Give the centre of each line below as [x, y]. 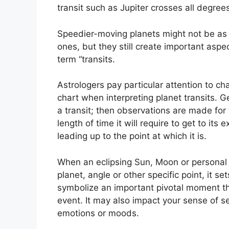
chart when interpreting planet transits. [137, 98]
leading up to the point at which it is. [132, 136]
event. [70, 200]
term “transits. [86, 59]
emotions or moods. [98, 213]
